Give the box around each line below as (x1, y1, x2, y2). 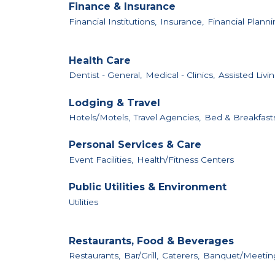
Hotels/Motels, (69, 112, 130, 123)
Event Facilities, (69, 154, 133, 165)
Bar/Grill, (124, 250, 158, 261)
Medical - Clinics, (145, 70, 215, 80)
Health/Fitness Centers (137, 154, 234, 165)
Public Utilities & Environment (69, 181, 227, 193)
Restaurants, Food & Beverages (69, 235, 234, 247)
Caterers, (162, 250, 199, 261)
